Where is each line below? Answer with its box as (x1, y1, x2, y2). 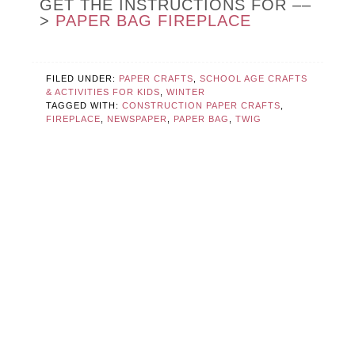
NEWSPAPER (107, 114, 168, 124)
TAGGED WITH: (46, 101, 123, 111)
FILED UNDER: (46, 74, 120, 84)
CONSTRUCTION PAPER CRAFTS (122, 101, 281, 111)
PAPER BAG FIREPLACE (55, 12, 252, 30)
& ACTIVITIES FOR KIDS (46, 87, 161, 97)
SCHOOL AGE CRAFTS (200, 74, 308, 84)
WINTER (166, 87, 206, 97)
